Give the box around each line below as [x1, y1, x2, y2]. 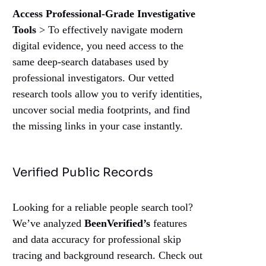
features [150, 217, 188, 230]
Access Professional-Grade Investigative [12, 8, 196, 20]
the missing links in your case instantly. [12, 120, 183, 132]
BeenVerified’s [84, 217, 151, 230]
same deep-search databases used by [12, 56, 169, 68]
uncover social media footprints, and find [12, 104, 191, 116]
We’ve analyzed [12, 217, 85, 230]
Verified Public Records [12, 165, 154, 180]
